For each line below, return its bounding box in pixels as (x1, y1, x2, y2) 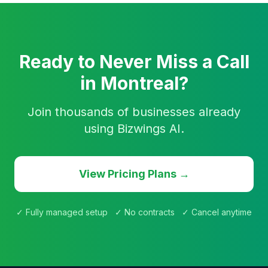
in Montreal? (80, 72, 188, 94)
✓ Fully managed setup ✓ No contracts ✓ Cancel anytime (16, 207, 252, 217)
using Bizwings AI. (84, 121, 184, 136)
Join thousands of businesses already (28, 105, 240, 119)
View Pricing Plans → (78, 167, 190, 180)
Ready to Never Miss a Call (19, 51, 249, 72)
